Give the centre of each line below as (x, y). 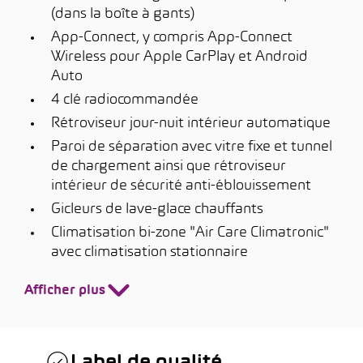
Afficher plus (65, 291)
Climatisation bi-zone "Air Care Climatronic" (190, 233)
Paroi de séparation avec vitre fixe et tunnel (192, 147)
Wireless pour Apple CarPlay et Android (179, 57)
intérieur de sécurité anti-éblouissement (181, 186)
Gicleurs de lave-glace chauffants (157, 209)
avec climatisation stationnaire (149, 252)
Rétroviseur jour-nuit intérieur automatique (191, 124)
